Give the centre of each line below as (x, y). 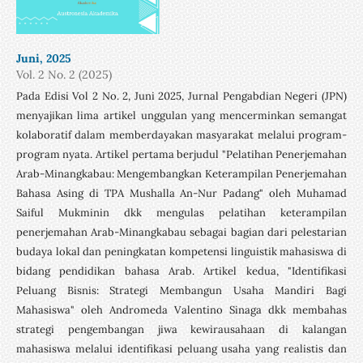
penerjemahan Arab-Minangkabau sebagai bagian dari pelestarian (181, 232)
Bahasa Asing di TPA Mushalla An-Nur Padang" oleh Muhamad (181, 193)
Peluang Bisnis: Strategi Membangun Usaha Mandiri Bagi (181, 290)
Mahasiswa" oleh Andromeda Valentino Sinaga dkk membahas (181, 310)
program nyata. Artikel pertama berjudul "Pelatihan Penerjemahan (181, 154)
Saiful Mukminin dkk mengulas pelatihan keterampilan (181, 212)
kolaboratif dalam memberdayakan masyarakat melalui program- (181, 135)
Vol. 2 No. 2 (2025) (64, 74)
